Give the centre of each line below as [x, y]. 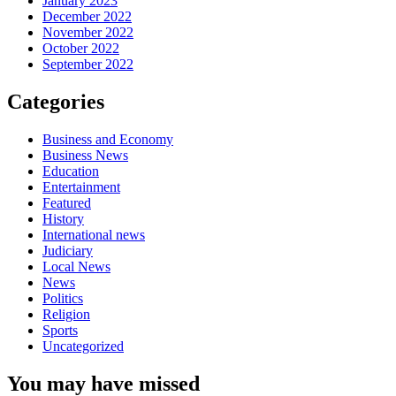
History [63, 218]
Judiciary [68, 250]
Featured [67, 202]
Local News [76, 266]
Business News [85, 155]
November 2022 [88, 33]
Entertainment [81, 187]
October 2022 [81, 49]
